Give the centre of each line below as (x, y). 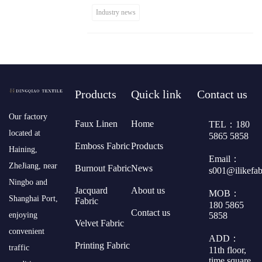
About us (148, 190)
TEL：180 (229, 124)
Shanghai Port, (33, 198)
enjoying (23, 215)
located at (25, 133)
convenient (27, 231)
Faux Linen (96, 123)
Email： (224, 158)
